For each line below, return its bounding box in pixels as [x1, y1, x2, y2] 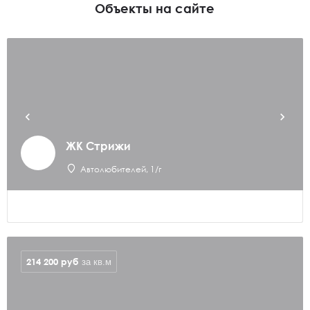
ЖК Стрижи [66, 139, 131, 153]
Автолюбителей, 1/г [80, 164, 161, 174]
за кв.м [82, 257, 111, 267]
